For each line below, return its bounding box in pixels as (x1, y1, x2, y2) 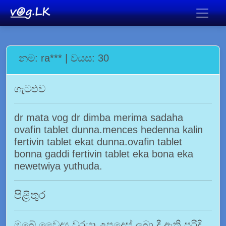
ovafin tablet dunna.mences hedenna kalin (14, 124, 203, 135)
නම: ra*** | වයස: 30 (19, 52, 109, 64)
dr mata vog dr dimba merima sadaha (14, 112, 183, 123)
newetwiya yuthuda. (14, 160, 102, 172)
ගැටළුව (14, 83, 45, 94)
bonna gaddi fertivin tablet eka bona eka (14, 148, 193, 159)
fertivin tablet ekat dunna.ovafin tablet (14, 136, 182, 147)
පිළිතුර (14, 189, 45, 201)
